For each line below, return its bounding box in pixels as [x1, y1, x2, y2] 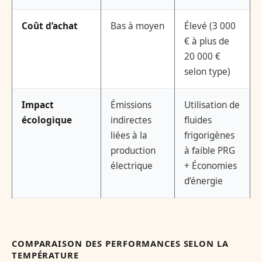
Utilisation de [184, 99, 240, 112]
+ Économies [184, 160, 237, 173]
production [111, 144, 156, 157]
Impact [22, 99, 54, 112]
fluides [184, 114, 212, 127]
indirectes [111, 114, 151, 127]
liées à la [111, 129, 147, 142]
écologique [22, 114, 72, 127]
